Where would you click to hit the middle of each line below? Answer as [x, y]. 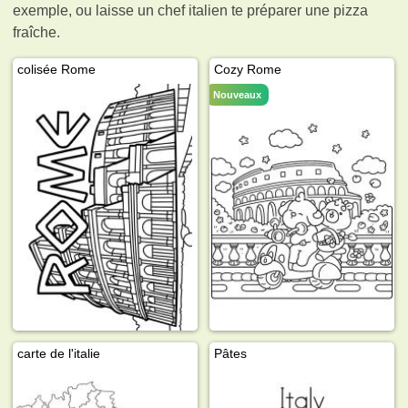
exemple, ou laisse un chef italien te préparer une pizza [191, 10]
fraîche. [37, 32]
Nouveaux [238, 94]
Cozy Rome [248, 69]
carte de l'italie [59, 353]
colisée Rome [57, 69]
